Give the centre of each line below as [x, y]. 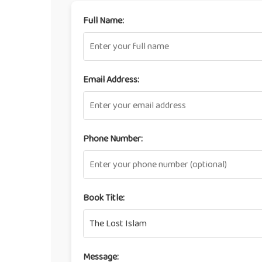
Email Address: [111, 80]
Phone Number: [113, 139]
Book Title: [104, 198]
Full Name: [104, 21]
